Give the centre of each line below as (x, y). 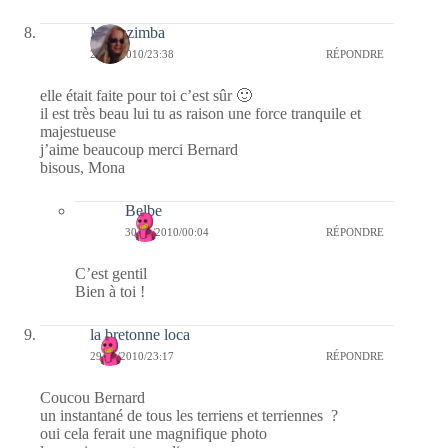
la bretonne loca (140, 334)
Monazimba (127, 32)
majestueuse (78, 131)
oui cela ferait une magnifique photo (153, 433)
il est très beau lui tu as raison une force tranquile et (200, 113)
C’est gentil (111, 273)
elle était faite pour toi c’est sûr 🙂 (146, 95)
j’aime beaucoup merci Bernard (139, 149)
